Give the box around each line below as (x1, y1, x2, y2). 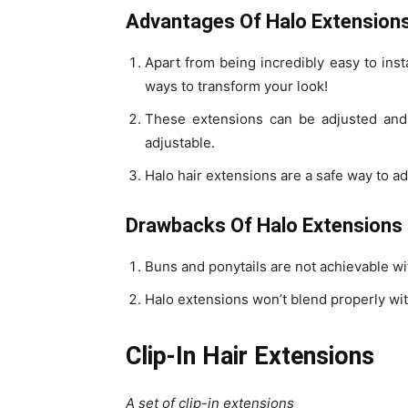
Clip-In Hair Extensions (126, 342, 381, 372)
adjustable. (145, 134, 219, 152)
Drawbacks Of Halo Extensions (126, 214, 403, 238)
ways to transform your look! (145, 77, 331, 96)
